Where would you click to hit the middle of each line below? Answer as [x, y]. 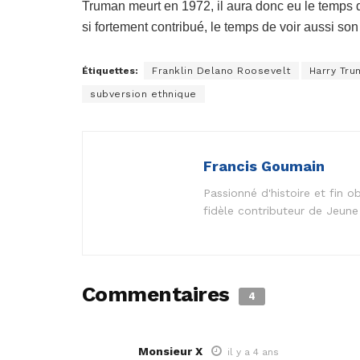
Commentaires [159, 295]
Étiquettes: [110, 71]
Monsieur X [170, 352]
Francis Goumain [264, 166]
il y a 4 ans [253, 352]
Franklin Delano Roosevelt [221, 71]
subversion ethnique [143, 94]
